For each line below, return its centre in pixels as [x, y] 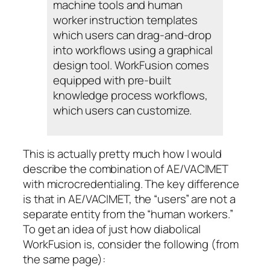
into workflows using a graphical [133, 50]
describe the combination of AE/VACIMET [126, 169]
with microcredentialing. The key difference [131, 184]
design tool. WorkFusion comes [131, 65]
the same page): [64, 259]
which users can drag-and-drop [133, 35]
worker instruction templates [126, 20]
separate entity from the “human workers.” [128, 214]
